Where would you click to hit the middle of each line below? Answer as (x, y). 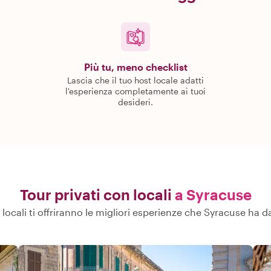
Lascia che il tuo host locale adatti (135, 80)
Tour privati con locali (96, 194)
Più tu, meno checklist (135, 67)
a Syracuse (213, 194)
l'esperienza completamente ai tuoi (135, 91)
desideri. (135, 102)
